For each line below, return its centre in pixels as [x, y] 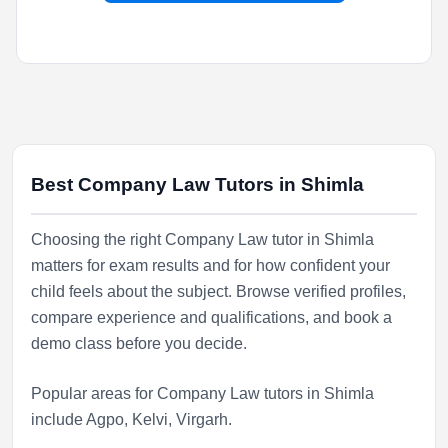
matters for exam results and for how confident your [210, 265]
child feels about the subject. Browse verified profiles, [218, 291]
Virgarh [202, 419]
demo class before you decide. [139, 343]
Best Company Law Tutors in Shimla [197, 184]
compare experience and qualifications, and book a [211, 317]
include [58, 419]
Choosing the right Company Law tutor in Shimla [202, 239]
